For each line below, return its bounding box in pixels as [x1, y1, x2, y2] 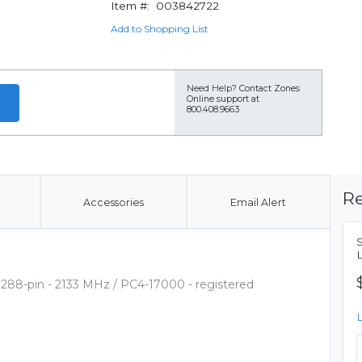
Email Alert [229, 196, 286, 208]
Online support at [187, 94, 259, 104]
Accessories [82, 196, 144, 208]
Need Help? [187, 83, 237, 94]
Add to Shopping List [110, 23, 208, 35]
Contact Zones [239, 83, 300, 94]
